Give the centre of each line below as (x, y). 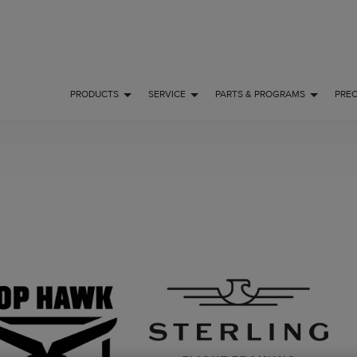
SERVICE (167, 94)
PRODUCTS (94, 94)
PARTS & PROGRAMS (261, 94)
